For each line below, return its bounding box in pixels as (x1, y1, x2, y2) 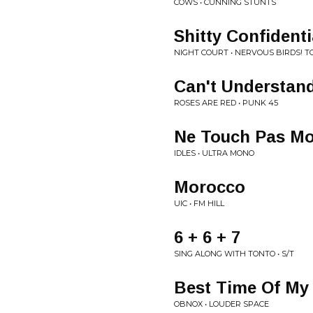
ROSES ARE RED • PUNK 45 (174, 98, 278, 108)
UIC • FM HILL (174, 198, 224, 208)
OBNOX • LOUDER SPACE (174, 299, 269, 309)
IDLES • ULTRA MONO (174, 148, 254, 158)
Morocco (174, 177, 245, 196)
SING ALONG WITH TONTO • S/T (174, 249, 294, 259)
